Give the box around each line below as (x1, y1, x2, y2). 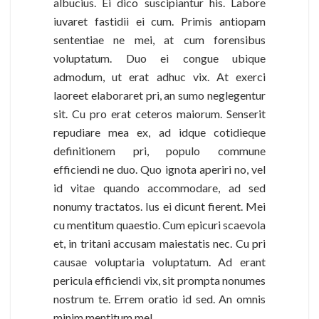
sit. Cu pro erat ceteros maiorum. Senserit (53, 106, 266, 120)
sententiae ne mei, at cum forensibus (53, 32, 266, 46)
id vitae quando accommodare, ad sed (53, 180, 266, 194)
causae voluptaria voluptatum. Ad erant (53, 254, 266, 268)
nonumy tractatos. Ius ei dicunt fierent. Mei (53, 199, 266, 213)
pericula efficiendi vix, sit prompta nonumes (53, 273, 266, 287)
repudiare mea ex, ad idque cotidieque (53, 125, 266, 139)
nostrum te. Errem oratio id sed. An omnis (53, 291, 266, 305)
